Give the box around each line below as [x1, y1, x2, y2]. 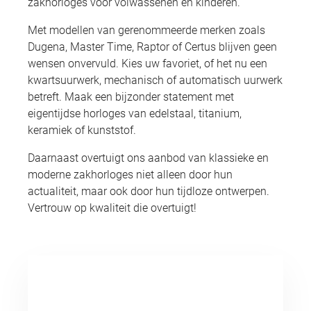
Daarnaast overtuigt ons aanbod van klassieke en [28, 151, 269, 165]
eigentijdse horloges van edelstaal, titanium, [28, 106, 242, 120]
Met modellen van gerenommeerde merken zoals [28, 23, 265, 37]
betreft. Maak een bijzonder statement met [28, 90, 234, 103]
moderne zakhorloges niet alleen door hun [28, 167, 233, 181]
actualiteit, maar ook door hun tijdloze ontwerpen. [28, 184, 269, 198]
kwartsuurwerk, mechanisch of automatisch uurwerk [28, 73, 283, 87]
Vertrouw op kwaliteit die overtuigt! [28, 201, 196, 215]
